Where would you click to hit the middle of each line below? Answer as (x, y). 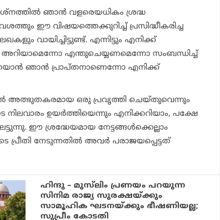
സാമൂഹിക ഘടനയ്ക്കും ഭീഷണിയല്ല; (120, 206)
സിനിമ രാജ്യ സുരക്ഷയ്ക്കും (102, 196)
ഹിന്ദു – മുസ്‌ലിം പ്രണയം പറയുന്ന (113, 185)
